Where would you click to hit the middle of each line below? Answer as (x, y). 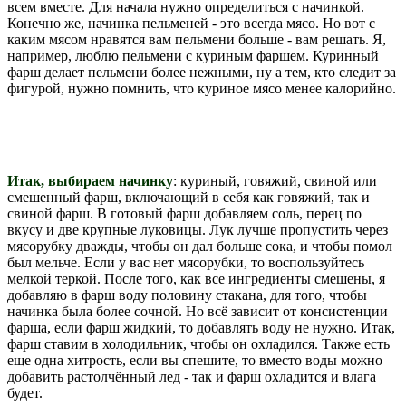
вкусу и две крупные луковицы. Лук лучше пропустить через (198, 229)
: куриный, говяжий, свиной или (275, 180)
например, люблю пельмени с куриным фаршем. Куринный (193, 55)
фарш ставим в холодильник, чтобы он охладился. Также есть (198, 343)
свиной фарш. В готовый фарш (104, 213)
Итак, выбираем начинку (90, 180)
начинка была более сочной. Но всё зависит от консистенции (198, 311)
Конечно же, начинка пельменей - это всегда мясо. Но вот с (191, 23)
